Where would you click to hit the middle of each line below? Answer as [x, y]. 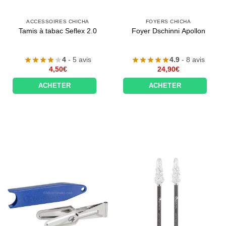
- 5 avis [79, 60]
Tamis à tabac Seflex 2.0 [58, 31]
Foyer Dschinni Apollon [168, 31]
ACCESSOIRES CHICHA [58, 22]
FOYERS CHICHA [168, 22]
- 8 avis [192, 60]
